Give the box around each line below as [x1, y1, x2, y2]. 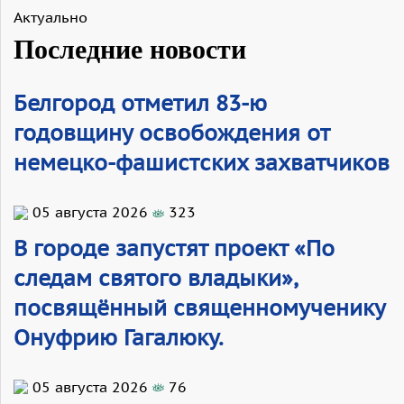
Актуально [14, 8, 87, 27]
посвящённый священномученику [14, 293, 385, 322]
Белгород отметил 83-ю [14, 89, 267, 118]
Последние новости [14, 34, 246, 65]
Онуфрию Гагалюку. [14, 323, 224, 352]
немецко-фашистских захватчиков [14, 149, 390, 178]
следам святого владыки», [14, 263, 297, 292]
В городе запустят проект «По [14, 234, 335, 262]
